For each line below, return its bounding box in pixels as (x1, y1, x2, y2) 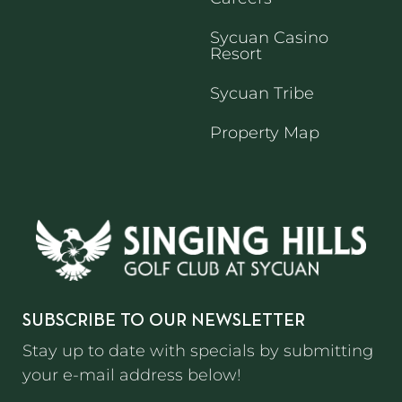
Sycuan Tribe (210, 83, 314, 103)
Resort (210, 43, 262, 64)
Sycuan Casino (210, 27, 328, 48)
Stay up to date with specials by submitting (22, 340, 373, 361)
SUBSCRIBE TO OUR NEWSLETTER (22, 312, 305, 329)
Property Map (210, 122, 319, 143)
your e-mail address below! (22, 364, 241, 385)
